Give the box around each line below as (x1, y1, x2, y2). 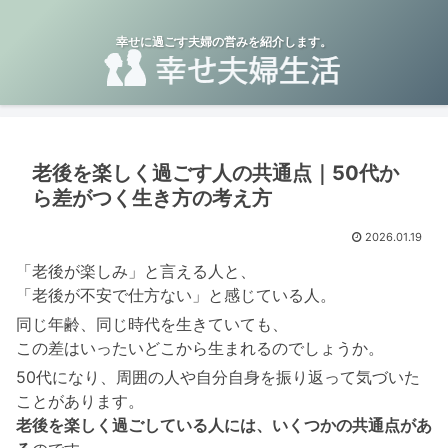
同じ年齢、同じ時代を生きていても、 (16, 314, 288, 335)
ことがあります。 (16, 390, 144, 411)
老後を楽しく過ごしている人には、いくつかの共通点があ (16, 414, 432, 435)
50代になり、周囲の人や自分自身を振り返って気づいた (16, 366, 420, 387)
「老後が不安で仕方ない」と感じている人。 (16, 285, 336, 306)
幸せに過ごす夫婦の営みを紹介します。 (116, 34, 332, 50)
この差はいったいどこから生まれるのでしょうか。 (16, 338, 384, 359)
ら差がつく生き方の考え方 (32, 186, 272, 211)
